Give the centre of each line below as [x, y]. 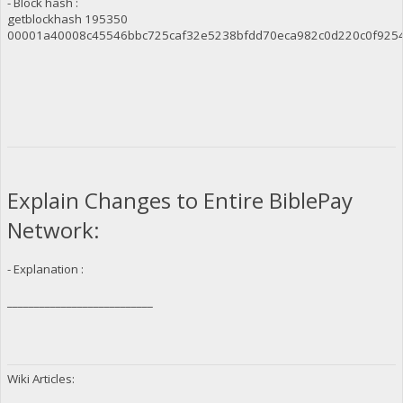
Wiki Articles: [40, 379]
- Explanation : [45, 269]
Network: [61, 230]
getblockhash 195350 [67, 18]
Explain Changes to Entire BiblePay [179, 201]
